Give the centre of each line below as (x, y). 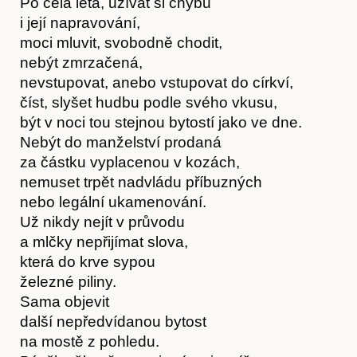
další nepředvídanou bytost (113, 321)
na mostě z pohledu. (90, 341)
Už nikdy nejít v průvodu (102, 222)
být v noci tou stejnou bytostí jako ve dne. (161, 122)
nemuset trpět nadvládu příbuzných (141, 182)
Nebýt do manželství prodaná (121, 142)
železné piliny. (68, 281)
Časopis (178, 335)
